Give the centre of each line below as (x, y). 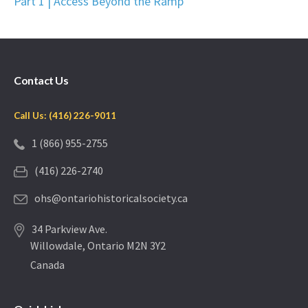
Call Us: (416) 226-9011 (65, 116)
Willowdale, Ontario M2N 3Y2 (98, 246)
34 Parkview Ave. (70, 229)
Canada (48, 265)
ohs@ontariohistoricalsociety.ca (111, 198)
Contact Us (41, 80)
